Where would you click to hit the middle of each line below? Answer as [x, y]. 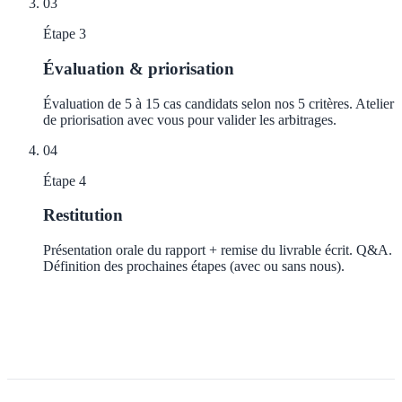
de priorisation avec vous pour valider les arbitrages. [190, 119]
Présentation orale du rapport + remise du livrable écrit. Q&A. [218, 249]
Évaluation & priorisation [139, 68]
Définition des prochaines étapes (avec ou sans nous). [194, 266]
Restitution [83, 215]
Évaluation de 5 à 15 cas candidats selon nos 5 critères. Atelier [218, 103]
